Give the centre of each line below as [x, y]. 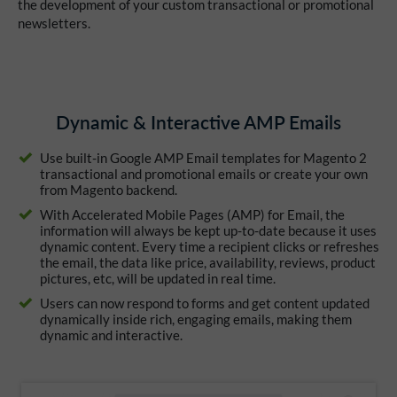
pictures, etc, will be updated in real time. [158, 279]
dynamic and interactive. [111, 335]
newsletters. [54, 23]
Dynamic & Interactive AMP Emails [198, 122]
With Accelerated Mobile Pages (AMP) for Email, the [192, 215]
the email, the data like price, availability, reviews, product [208, 263]
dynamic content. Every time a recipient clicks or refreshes [210, 247]
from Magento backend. [109, 190]
